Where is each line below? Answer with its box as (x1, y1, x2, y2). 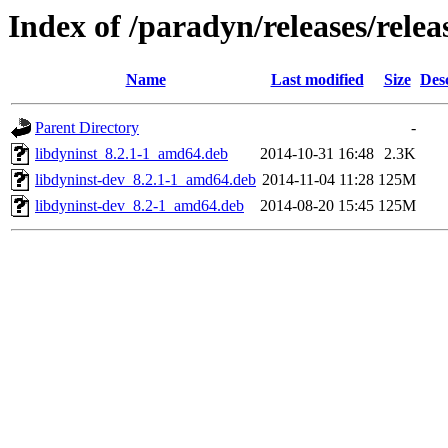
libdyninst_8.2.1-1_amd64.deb (35, 145, 228, 163)
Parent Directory (35, 119, 139, 137)
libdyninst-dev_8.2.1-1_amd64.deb (35, 171, 256, 189)
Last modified (270, 71, 364, 89)
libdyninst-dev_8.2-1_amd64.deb (35, 197, 244, 215)
